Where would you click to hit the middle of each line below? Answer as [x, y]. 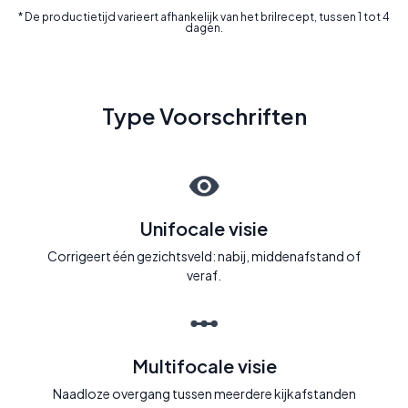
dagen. [204, 28]
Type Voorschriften [204, 116]
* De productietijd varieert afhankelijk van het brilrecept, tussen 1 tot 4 [204, 17]
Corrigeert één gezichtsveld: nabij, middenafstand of [204, 256]
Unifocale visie [204, 229]
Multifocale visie [204, 366]
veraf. [204, 275]
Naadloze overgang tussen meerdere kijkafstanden [204, 394]
